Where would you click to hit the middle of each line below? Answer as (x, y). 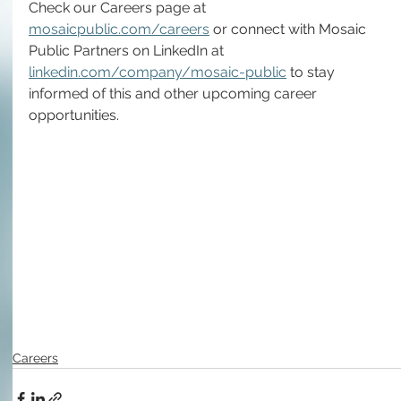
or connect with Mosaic (290, 29)
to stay (312, 72)
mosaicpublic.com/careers (119, 29)
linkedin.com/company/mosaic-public (158, 72)
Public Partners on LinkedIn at (128, 51)
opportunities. (74, 115)
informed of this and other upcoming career (175, 94)
